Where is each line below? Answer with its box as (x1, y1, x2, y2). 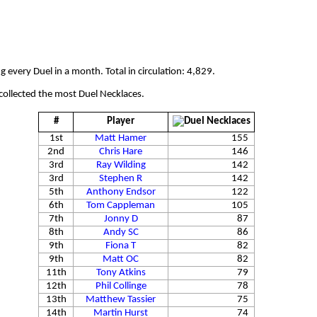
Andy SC (103, 226, 139, 238)
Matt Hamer (95, 132, 146, 144)
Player (107, 115, 134, 127)
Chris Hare (99, 146, 142, 157)
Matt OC (103, 253, 139, 265)
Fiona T (105, 240, 136, 251)
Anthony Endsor (86, 186, 156, 197)
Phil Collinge (95, 280, 146, 292)
